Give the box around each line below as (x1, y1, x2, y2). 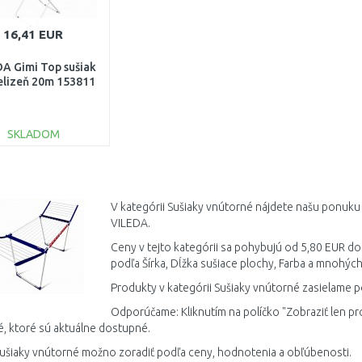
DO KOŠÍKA (15, 162, 74, 175)
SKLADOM (6, 128, 60, 141)
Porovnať (15, 193, 61, 204)
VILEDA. (110, 217, 150, 229)
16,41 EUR (3, 27, 64, 41)
